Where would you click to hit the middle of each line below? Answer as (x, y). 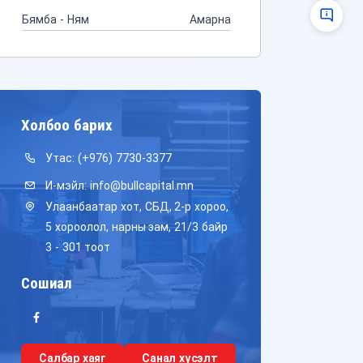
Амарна (210, 19)
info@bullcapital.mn (141, 185)
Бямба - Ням (56, 19)
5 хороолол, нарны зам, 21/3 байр (137, 226)
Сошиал (47, 283)
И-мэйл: (66, 185)
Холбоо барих (67, 125)
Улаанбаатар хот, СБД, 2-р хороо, (137, 206)
